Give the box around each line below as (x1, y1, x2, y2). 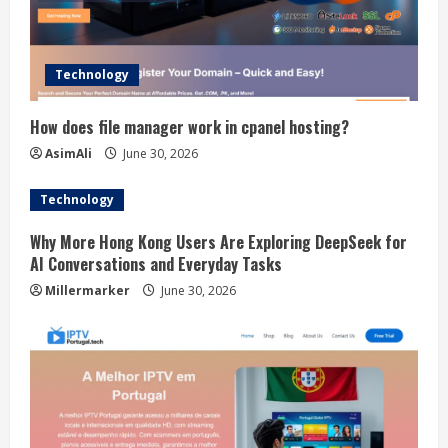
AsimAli (45, 145, 92, 162)
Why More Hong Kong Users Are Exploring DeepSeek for (30, 230, 407, 254)
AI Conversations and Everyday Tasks (30, 252, 282, 276)
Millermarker (45, 282, 130, 299)
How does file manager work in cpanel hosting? (30, 115, 349, 139)
